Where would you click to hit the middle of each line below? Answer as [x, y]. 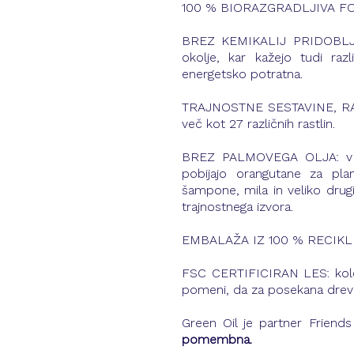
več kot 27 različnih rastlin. [258, 125]
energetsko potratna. [242, 75]
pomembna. [217, 341]
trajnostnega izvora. [237, 208]
